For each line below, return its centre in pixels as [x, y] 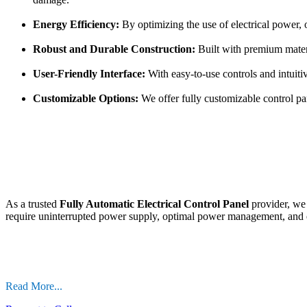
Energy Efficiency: [76, 25]
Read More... [34, 286]
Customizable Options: [86, 99]
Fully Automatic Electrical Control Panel [154, 204]
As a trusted [33, 204]
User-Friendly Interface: [89, 74]
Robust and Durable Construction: [114, 49]
